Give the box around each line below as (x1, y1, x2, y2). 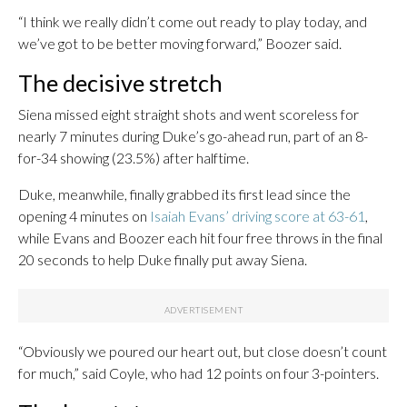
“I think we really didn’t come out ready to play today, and (18, 13, 367, 30)
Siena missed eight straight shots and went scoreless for (18, 105, 359, 123)
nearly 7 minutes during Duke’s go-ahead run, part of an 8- (18, 127, 368, 144)
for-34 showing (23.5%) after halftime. (18, 149, 249, 166)
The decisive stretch (18, 69, 223, 96)
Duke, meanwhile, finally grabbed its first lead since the (18, 185, 351, 203)
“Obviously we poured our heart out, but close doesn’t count (18, 342, 387, 360)
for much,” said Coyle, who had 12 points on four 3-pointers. (18, 364, 379, 382)
